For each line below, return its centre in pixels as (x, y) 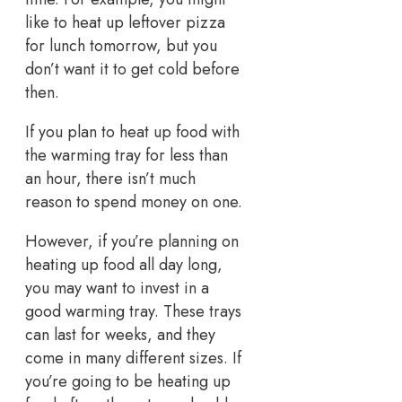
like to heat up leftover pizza (125, 23)
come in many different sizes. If (133, 358)
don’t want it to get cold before (132, 70)
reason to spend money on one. (134, 202)
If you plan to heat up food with (132, 132)
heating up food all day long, (124, 265)
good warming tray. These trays (133, 312)
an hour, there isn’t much (110, 179)
